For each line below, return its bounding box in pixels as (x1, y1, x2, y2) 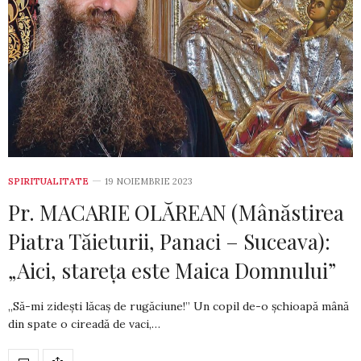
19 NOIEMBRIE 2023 (105, 175, 193, 187)
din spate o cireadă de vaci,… (8, 316, 160, 331)
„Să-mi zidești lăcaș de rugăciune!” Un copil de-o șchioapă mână (8, 298, 349, 313)
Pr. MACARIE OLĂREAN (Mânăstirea (8, 197, 344, 226)
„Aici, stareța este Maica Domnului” (8, 255, 336, 284)
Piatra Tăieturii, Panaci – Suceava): (8, 226, 330, 255)
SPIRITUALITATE (8, 175, 89, 187)
